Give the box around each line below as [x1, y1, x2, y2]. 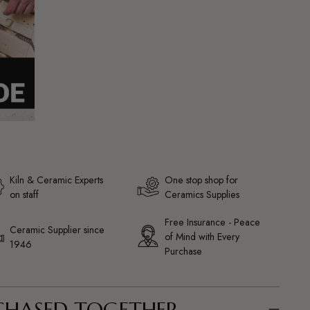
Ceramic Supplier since [9, 222, 104, 237]
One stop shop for [164, 173, 238, 188]
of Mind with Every [164, 230, 239, 244]
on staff [9, 188, 39, 202]
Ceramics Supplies [164, 188, 239, 202]
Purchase [164, 244, 202, 259]
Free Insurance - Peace [164, 215, 260, 230]
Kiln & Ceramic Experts [9, 173, 103, 188]
